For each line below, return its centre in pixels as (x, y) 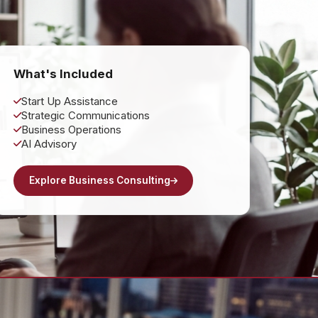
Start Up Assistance (69, 101)
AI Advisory (49, 144)
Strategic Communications (85, 115)
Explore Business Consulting (99, 180)
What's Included (63, 73)
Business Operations (71, 130)
